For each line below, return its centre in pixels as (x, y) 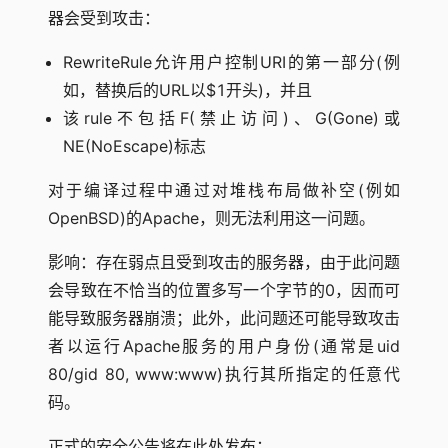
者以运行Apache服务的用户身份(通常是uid (224, 346)
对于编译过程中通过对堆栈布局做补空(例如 (224, 190)
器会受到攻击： (104, 18)
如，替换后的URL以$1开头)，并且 (187, 90)
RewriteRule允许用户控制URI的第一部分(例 (231, 62)
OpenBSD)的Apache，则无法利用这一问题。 (211, 218)
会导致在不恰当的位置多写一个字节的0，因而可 (224, 290)
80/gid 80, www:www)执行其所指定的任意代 (224, 374)
